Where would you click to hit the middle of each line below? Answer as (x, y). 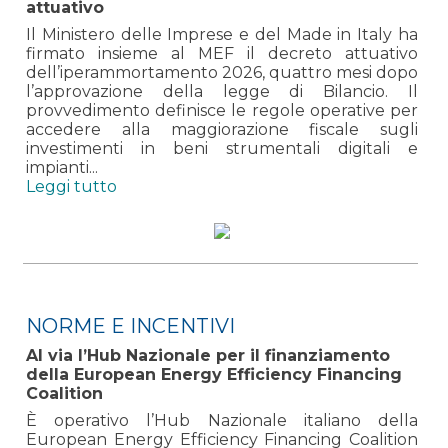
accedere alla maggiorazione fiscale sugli (222, 129)
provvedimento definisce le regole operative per (222, 110)
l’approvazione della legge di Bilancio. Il (222, 91)
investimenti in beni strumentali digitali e (222, 148)
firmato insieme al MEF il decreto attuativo (222, 53)
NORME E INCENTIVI (130, 325)
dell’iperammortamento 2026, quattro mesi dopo (222, 72)
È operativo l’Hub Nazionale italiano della (222, 420)
